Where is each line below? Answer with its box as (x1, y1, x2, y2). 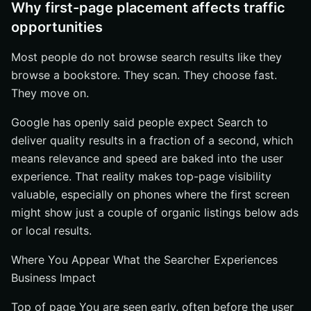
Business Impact (11, 271, 96, 285)
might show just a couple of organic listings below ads (11, 205, 299, 219)
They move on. (11, 86, 89, 100)
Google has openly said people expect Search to (11, 115, 268, 129)
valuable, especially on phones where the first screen (11, 187, 289, 201)
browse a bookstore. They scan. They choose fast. (11, 68, 277, 82)
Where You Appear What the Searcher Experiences (11, 253, 278, 267)
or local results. (11, 224, 92, 237)
